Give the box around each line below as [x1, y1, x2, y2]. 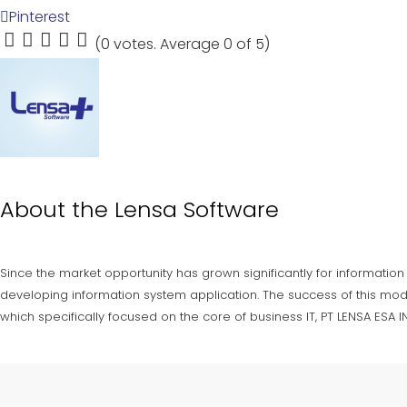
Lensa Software [114, 194, 279, 225]
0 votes [101, 34, 154, 55]
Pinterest [9, 6, 70, 27]
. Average [154, 34, 223, 55]
